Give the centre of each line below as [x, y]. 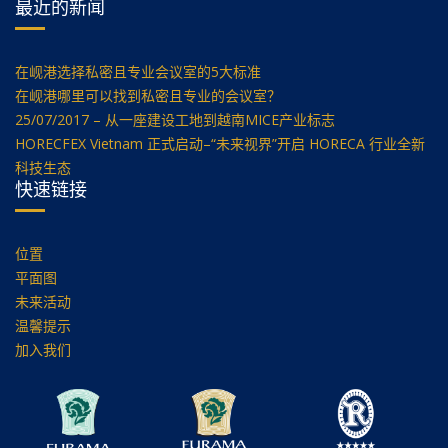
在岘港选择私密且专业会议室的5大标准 [138, 72]
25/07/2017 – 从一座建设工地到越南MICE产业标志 [175, 120]
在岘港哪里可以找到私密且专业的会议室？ [148, 96]
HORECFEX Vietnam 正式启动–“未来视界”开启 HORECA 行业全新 [220, 144]
